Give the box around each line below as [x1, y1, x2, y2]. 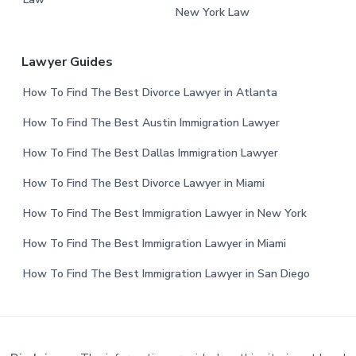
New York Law [175, 4, 250, 20]
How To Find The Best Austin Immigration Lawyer [22, 114, 280, 130]
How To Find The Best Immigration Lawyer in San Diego [22, 265, 310, 281]
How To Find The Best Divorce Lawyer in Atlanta [22, 84, 277, 100]
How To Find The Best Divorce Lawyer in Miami [22, 175, 265, 191]
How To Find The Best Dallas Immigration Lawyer [22, 145, 278, 161]
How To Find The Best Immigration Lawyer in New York [22, 205, 307, 221]
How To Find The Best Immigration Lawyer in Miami [22, 235, 286, 251]
